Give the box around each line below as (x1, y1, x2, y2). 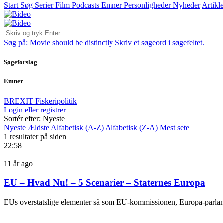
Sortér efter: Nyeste (4, 114, 65, 123)
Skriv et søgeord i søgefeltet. (115, 38, 204, 47)
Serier (35, 1, 53, 9)
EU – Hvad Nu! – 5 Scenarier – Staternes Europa (4, 177, 205, 188)
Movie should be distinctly (30, 38, 113, 47)
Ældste (28, 123, 49, 132)
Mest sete (160, 123, 189, 132)
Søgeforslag (4, 58, 37, 66)
